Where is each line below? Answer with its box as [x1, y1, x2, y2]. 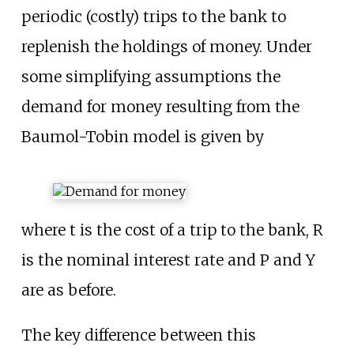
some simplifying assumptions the [21, 67, 281, 87]
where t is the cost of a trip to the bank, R [21, 220, 323, 239]
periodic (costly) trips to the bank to [21, 7, 286, 27]
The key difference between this [21, 325, 256, 345]
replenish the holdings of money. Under [21, 37, 312, 57]
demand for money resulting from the [21, 97, 299, 117]
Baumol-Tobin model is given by [21, 127, 264, 147]
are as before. [21, 280, 116, 299]
